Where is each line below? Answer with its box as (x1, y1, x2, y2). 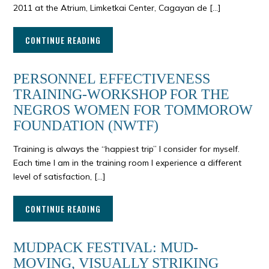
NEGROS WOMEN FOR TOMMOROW (13, 102, 253, 118)
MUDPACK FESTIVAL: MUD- (13, 240, 199, 256)
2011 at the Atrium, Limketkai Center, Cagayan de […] (13, 2, 221, 14)
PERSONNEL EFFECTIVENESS (13, 71, 211, 87)
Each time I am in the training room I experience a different (13, 157, 242, 169)
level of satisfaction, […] (13, 171, 106, 183)
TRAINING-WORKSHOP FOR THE (13, 86, 230, 103)
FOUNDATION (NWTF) (13, 118, 159, 134)
